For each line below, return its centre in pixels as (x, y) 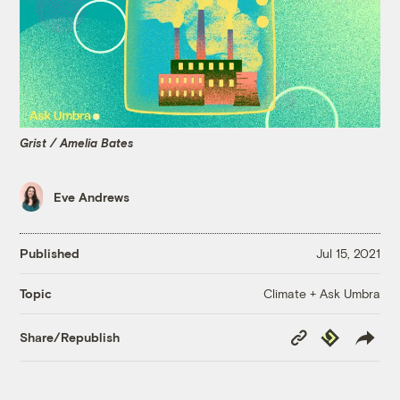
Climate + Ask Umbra (321, 293)
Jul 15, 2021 (348, 254)
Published (50, 254)
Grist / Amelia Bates (77, 142)
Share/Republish (70, 337)
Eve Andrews (92, 197)
